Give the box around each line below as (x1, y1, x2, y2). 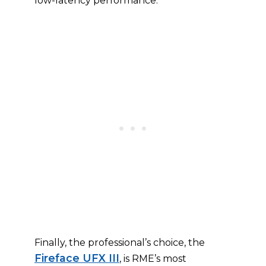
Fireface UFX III (34, 252, 119, 264)
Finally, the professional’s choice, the (34, 237, 205, 248)
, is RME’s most (119, 253, 186, 264)
